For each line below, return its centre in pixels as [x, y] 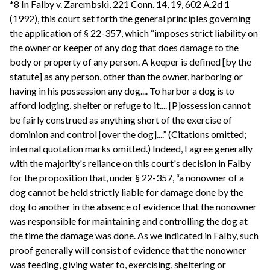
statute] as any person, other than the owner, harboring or [126, 77]
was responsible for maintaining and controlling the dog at [129, 221]
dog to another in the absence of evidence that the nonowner [133, 207]
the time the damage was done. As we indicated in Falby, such [134, 236]
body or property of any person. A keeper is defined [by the [130, 62]
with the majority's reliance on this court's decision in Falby [130, 163]
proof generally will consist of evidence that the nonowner [128, 250]
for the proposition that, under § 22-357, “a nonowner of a [127, 178]
